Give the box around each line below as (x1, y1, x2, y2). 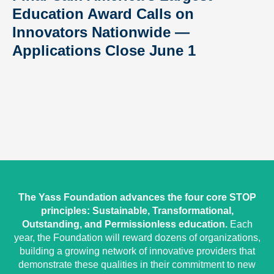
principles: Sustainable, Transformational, (40, 205, 234, 216)
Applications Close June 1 (12, 42, 196, 59)
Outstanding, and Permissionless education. (21, 218, 228, 229)
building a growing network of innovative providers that (19, 245, 255, 256)
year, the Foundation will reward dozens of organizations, (13, 232, 261, 243)
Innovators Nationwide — (12, 23, 190, 40)
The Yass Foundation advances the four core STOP (18, 191, 256, 202)
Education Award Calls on (12, 5, 194, 22)
